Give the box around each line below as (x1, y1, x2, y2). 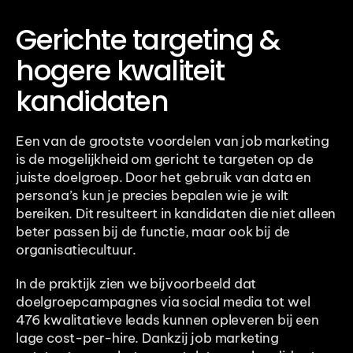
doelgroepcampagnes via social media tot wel (16, 293, 310, 311)
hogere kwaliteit (16, 50, 224, 91)
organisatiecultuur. (16, 241, 137, 259)
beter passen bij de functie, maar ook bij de (16, 223, 291, 241)
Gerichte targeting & (16, 20, 279, 61)
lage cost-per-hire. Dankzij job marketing (16, 329, 279, 347)
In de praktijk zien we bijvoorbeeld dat (16, 275, 257, 293)
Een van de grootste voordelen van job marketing (16, 132, 329, 150)
